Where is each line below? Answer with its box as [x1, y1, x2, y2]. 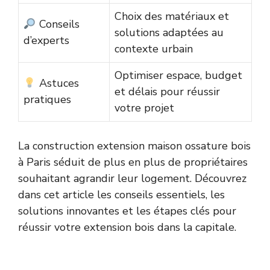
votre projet [115, 101, 174, 116]
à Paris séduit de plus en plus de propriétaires [18, 155, 248, 170]
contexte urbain [115, 42, 193, 57]
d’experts [24, 33, 69, 48]
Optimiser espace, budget [115, 68, 242, 83]
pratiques [24, 92, 71, 107]
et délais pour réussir [115, 84, 220, 99]
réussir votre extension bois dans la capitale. [18, 220, 236, 235]
